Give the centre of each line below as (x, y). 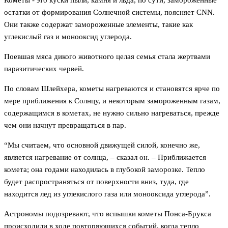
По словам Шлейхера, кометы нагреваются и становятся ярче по (112, 89)
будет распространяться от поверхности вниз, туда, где (96, 182)
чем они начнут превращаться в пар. (65, 125)
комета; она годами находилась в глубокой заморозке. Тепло (105, 170)
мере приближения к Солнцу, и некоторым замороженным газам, (112, 101)
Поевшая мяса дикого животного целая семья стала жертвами (107, 57)
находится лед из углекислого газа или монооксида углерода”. (107, 194)
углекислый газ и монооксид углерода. (68, 37)
